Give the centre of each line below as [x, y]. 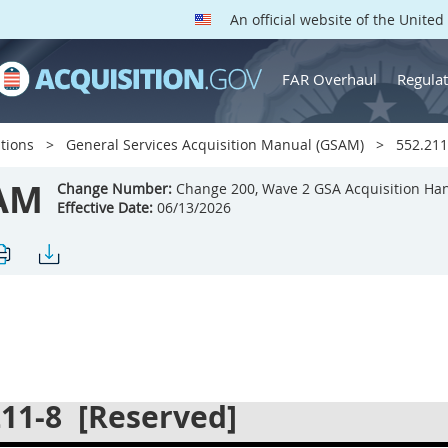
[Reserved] [153, 416]
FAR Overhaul [329, 78]
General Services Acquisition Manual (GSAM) [215, 144]
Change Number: [114, 188]
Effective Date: [105, 207]
